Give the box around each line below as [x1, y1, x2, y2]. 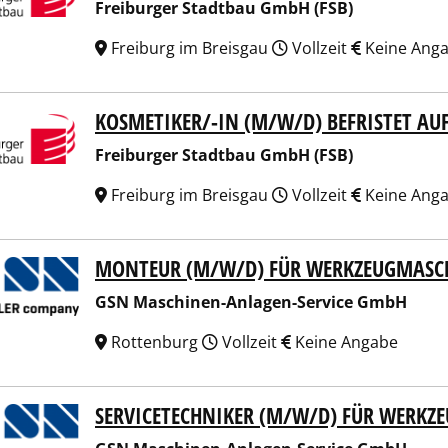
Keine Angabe [291, 331, 398, 353]
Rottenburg [107, 331, 202, 353]
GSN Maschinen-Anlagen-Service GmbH [95, 291, 407, 313]
